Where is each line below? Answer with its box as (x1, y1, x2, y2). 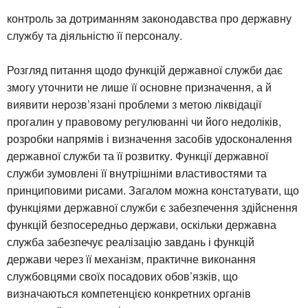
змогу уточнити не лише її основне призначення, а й (7, 78, 272, 95)
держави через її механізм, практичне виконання (7, 250, 256, 267)
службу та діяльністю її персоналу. (7, 27, 182, 43)
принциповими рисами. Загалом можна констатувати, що (7, 181, 299, 198)
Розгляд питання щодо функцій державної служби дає (7, 61, 283, 78)
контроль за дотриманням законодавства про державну (7, 10, 291, 26)
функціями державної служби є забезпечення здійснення (7, 199, 298, 215)
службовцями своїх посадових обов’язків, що (7, 267, 238, 284)
